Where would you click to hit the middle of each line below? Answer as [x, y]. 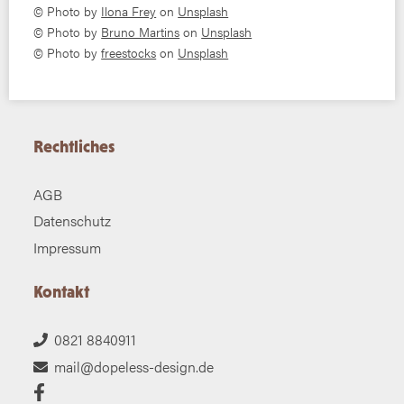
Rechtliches [74, 146]
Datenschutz [73, 221]
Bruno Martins [141, 32]
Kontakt [62, 292]
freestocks [129, 52]
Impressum [68, 248]
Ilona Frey [129, 11]
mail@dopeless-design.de [133, 367]
